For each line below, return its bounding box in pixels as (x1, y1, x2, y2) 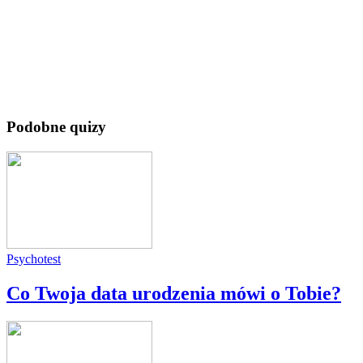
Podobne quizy (6, 118, 106, 136)
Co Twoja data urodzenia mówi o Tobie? (6, 283, 341, 305)
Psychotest (6, 252, 61, 267)
